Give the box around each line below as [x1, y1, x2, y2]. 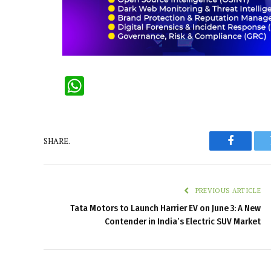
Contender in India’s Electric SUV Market [105, 216, 261, 227]
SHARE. [44, 135, 70, 146]
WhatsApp [84, 73, 175, 99]
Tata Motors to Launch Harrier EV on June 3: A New [70, 203, 261, 214]
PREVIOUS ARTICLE [193, 186, 261, 195]
